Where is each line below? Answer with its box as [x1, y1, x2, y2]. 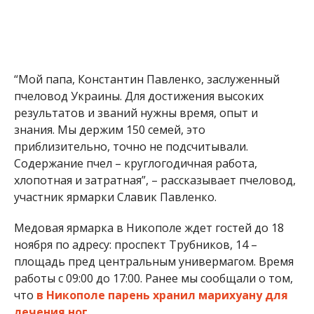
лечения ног [13, 255, 88, 271]
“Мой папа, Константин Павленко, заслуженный [13, 22, 280, 39]
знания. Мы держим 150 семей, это [13, 73, 205, 89]
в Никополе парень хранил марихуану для [36, 238, 288, 254]
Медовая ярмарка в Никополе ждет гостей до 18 [13, 171, 284, 187]
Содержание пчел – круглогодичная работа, [13, 107, 257, 123]
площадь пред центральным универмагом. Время [13, 205, 294, 221]
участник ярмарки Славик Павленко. [13, 140, 217, 156]
